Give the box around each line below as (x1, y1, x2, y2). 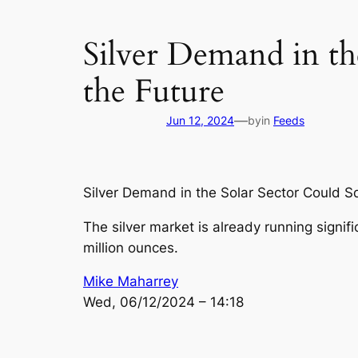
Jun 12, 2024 (166, 113, 234, 127)
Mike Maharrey (83, 273, 178, 290)
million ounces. (83, 239, 178, 256)
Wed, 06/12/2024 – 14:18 (83, 294, 244, 311)
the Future (83, 69, 225, 113)
